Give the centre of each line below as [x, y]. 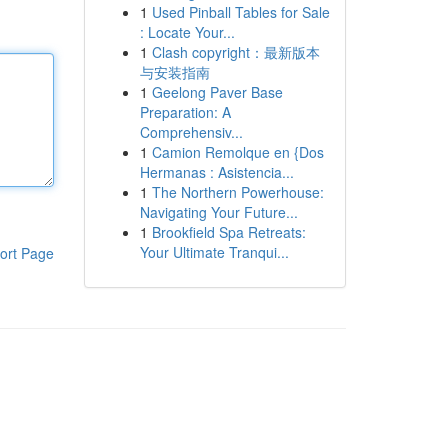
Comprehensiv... [191, 132]
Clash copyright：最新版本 [235, 52]
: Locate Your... [187, 32]
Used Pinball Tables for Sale [240, 12]
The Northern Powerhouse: [237, 192]
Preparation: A [185, 112]
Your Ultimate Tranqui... [214, 252]
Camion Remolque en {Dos [237, 152]
